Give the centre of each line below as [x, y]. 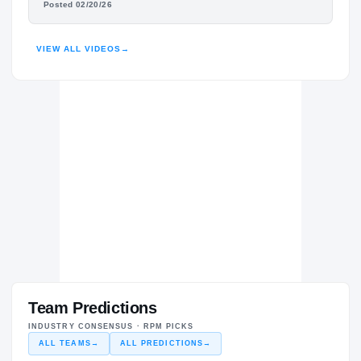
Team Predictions [93, 307]
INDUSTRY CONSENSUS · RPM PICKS [111, 326]
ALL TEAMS [65, 343]
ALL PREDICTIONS [162, 343]
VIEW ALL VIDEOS [79, 48]
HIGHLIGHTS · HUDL [101, 16]
